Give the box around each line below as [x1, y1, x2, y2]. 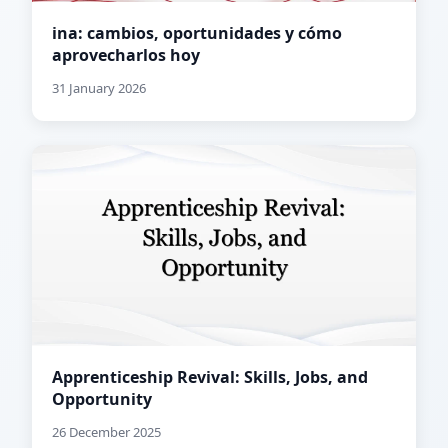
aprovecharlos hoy [52, 44, 200, 67]
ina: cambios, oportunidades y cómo [52, 22, 342, 45]
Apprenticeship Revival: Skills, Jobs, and [52, 366, 368, 389]
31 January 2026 [52, 79, 146, 98]
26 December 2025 [52, 423, 161, 442]
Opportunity [52, 388, 152, 411]
